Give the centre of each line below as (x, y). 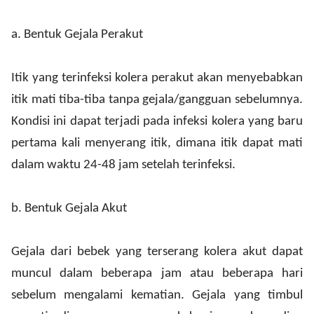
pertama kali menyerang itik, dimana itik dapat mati (157, 143)
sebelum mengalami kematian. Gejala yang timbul (157, 295)
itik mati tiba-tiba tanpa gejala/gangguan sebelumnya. (157, 100)
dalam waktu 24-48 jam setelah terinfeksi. (123, 165)
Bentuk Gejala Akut (76, 209)
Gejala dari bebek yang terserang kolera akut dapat (157, 252)
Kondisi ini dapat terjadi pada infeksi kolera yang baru (157, 122)
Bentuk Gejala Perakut (83, 35)
